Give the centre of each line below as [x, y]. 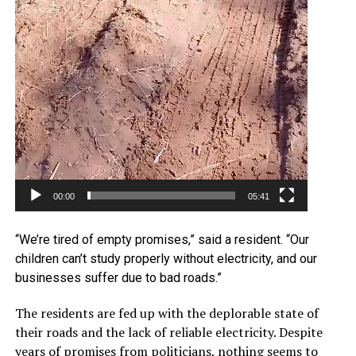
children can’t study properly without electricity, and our [166, 259]
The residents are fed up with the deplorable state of [166, 313]
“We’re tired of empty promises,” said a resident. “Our [162, 240]
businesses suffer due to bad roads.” [118, 278]
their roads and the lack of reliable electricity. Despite [168, 333]
